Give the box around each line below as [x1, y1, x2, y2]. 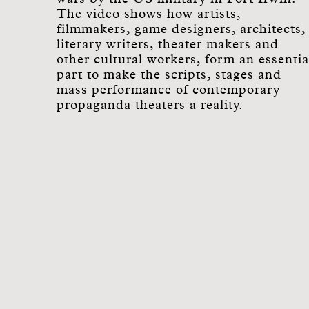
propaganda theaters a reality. [57, 99, 243, 112]
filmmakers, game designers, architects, [57, 23, 306, 36]
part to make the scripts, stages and [57, 68, 281, 81]
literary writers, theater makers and [57, 38, 279, 51]
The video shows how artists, [57, 8, 241, 21]
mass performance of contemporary [57, 83, 280, 97]
